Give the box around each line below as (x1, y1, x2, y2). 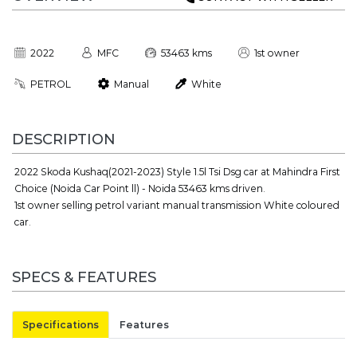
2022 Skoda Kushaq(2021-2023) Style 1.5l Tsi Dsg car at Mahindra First (14, 165, 341, 178)
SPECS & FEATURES (12, 268, 156, 286)
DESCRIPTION (12, 130, 116, 148)
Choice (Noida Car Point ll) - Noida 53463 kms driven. (14, 182, 266, 194)
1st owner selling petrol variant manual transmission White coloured (14, 198, 340, 211)
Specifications (22, 318, 100, 331)
